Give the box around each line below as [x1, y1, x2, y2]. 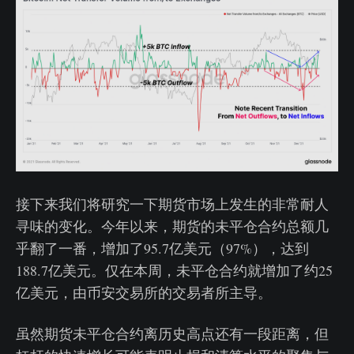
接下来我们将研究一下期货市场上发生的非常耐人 [16, 194, 329, 213]
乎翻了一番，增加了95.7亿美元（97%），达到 [16, 238, 309, 258]
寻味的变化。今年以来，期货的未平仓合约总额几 [16, 216, 329, 235]
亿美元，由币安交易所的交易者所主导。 [16, 282, 272, 302]
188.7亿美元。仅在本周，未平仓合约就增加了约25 [16, 260, 333, 280]
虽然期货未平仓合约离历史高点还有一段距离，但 [16, 323, 329, 343]
